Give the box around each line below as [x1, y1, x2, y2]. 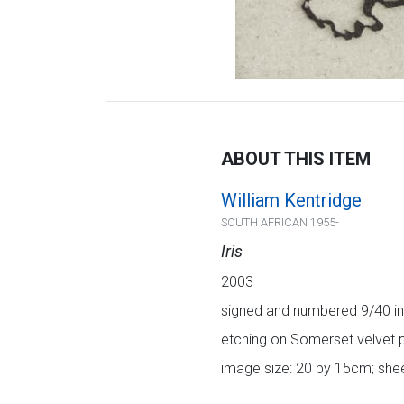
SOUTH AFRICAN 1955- [220, 216, 339, 229]
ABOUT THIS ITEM [220, 148, 371, 170]
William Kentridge [220, 189, 362, 211]
